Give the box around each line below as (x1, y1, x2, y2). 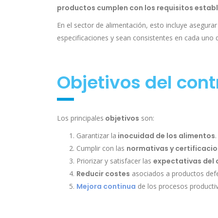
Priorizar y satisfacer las (76, 156, 153, 166)
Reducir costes (76, 169, 130, 179)
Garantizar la (76, 131, 116, 141)
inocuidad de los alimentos (116, 131, 215, 141)
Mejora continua (76, 182, 136, 192)
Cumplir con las (76, 144, 127, 153)
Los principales (57, 113, 104, 123)
